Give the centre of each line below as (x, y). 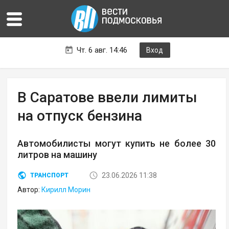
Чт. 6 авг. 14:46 (102, 50)
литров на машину (58, 155)
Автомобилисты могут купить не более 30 (117, 144)
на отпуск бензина (80, 116)
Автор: (30, 190)
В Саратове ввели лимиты (107, 98)
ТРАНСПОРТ (50, 176)
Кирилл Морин (66, 190)
